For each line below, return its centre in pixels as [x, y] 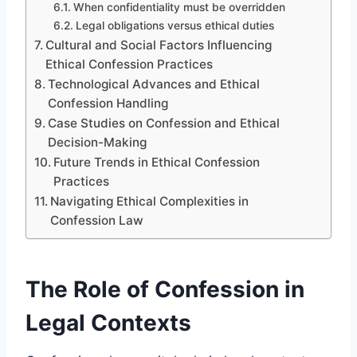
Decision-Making [98, 142]
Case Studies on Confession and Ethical [164, 123]
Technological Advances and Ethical [154, 84]
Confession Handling [108, 103]
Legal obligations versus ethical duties [175, 25]
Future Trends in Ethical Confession [157, 162]
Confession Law [97, 220]
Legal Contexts [108, 322]
